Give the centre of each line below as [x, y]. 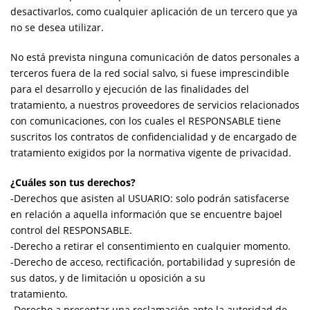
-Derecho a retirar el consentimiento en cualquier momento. [151, 246]
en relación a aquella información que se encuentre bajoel [146, 214]
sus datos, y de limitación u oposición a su [108, 277]
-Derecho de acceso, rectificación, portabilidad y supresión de [153, 262]
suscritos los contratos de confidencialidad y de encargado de [154, 136]
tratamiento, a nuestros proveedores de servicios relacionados [155, 104]
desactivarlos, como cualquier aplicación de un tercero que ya [154, 11]
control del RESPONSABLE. [71, 230]
